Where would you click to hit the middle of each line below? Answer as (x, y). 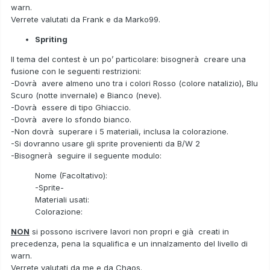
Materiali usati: (62, 199)
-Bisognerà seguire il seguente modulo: (86, 155)
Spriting (51, 39)
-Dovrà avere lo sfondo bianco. (71, 119)
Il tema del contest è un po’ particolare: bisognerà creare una (128, 59)
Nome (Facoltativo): (71, 175)
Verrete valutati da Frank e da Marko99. (86, 19)
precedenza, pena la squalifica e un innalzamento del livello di (129, 243)
